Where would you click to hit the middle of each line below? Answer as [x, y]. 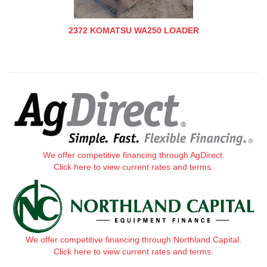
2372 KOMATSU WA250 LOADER [133, 31]
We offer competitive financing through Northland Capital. [133, 240]
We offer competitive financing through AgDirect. [133, 155]
